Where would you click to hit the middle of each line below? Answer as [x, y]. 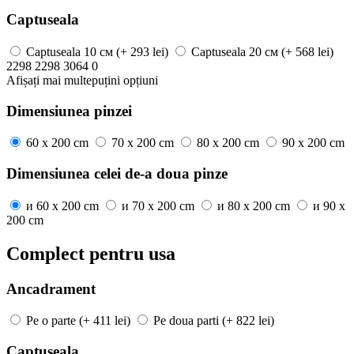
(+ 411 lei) [105, 321]
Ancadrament [51, 288]
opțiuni [139, 80]
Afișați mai [35, 80]
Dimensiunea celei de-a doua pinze [117, 173]
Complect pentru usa [91, 253]
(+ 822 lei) [248, 321]
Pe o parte [51, 321]
